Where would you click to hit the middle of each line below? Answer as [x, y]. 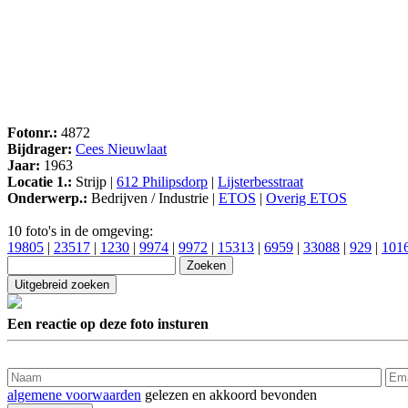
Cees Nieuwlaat [121, 149]
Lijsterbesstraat [260, 182]
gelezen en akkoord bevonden [229, 394]
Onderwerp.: [47, 199]
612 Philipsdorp [162, 182]
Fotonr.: [32, 133]
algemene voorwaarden [74, 394]
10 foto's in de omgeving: [80, 231]
